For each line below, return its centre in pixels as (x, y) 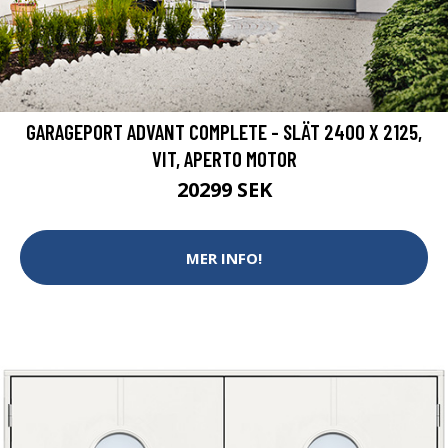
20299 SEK (224, 190)
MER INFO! (224, 257)
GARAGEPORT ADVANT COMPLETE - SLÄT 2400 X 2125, (224, 132)
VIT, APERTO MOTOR (224, 159)
